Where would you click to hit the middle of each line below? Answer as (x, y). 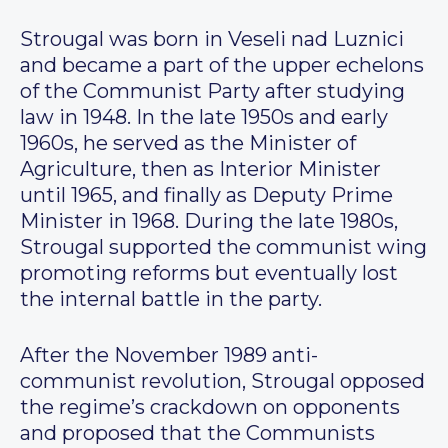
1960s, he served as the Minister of (188, 143)
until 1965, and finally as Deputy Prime (206, 195)
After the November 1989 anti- (169, 355)
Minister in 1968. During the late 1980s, (209, 221)
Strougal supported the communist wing (223, 247)
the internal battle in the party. (171, 299)
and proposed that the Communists (197, 433)
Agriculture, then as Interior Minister (200, 169)
